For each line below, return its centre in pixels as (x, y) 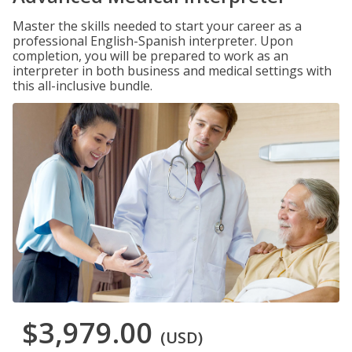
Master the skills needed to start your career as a (157, 26)
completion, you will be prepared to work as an (150, 56)
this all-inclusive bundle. (82, 86)
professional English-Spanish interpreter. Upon (153, 41)
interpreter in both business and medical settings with (172, 71)
